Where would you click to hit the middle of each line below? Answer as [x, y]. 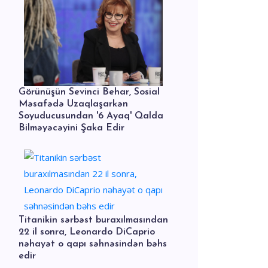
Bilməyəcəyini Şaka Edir [71, 128]
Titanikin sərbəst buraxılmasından [93, 220]
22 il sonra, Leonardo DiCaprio [87, 232]
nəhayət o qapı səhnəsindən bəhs [93, 244]
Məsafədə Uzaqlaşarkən [73, 104]
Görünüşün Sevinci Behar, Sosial [89, 92]
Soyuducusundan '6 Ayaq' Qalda [91, 116]
